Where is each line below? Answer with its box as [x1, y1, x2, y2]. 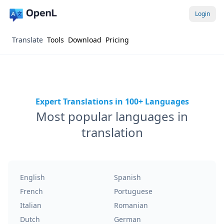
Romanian [114, 200, 148, 210]
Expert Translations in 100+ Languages [35, 96, 189, 107]
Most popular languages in [36, 108, 188, 124]
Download [68, 35, 101, 44]
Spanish [114, 172, 141, 182]
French [20, 186, 43, 196]
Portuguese [114, 186, 152, 196]
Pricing [105, 35, 129, 44]
